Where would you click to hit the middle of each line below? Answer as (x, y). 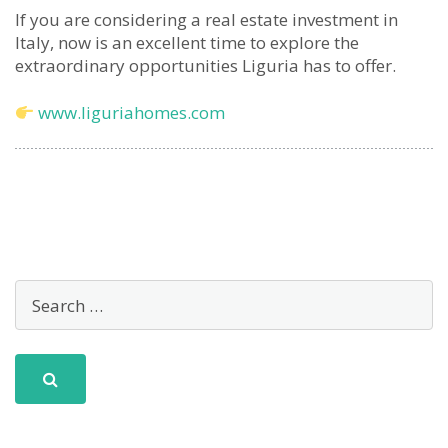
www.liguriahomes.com (132, 113)
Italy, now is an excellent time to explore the (187, 43)
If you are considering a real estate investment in (206, 20)
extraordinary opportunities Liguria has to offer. (205, 66)
